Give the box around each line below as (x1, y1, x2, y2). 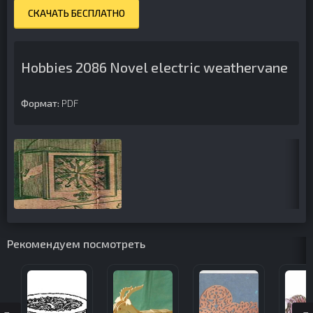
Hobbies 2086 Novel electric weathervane (21, 59, 288, 75)
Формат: (21, 97, 59, 109)
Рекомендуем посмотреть (7, 237, 145, 250)
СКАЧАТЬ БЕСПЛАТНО (28, 7, 125, 19)
